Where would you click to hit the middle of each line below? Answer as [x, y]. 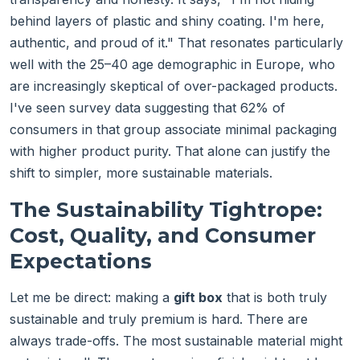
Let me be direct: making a [92, 298]
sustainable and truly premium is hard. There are [159, 319]
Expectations [81, 262]
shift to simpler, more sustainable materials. [141, 173]
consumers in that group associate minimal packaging [173, 130]
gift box [198, 298]
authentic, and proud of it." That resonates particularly [176, 43]
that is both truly [275, 298]
